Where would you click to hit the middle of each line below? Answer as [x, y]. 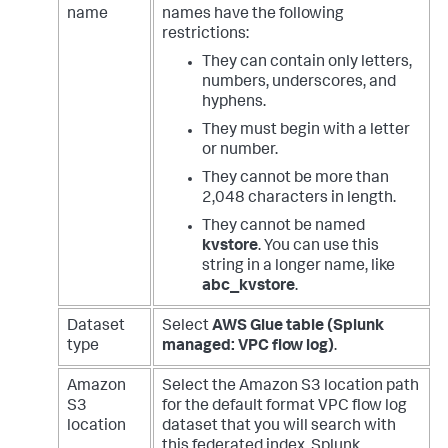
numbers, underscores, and [299, 83]
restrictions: [205, 35]
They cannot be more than [295, 179]
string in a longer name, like [298, 267]
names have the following [253, 15]
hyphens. [234, 103]
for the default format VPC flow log [284, 407]
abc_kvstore [248, 287]
